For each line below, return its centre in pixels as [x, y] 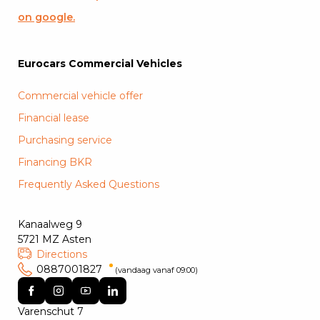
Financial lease [54, 118]
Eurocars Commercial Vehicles [100, 64]
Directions [62, 254]
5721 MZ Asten [55, 239]
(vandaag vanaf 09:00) [156, 270]
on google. [46, 17]
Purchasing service [65, 140]
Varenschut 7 [51, 311]
